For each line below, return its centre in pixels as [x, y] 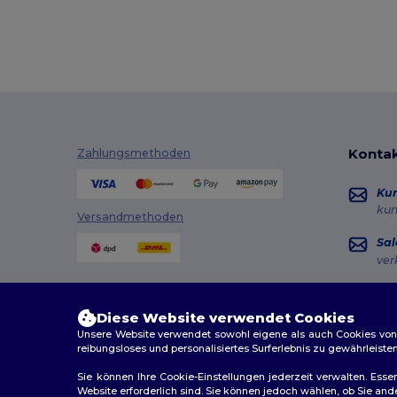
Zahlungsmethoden [134, 152]
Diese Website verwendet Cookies [226, 318]
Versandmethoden [131, 217]
